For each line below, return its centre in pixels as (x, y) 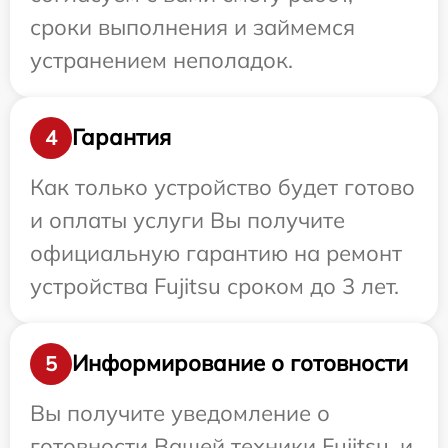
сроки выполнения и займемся (192, 26)
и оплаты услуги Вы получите (187, 219)
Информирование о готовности (240, 363)
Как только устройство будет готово (222, 186)
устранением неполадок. (161, 59)
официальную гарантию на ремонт (216, 252)
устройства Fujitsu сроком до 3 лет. (214, 285)
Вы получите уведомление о (180, 412)
